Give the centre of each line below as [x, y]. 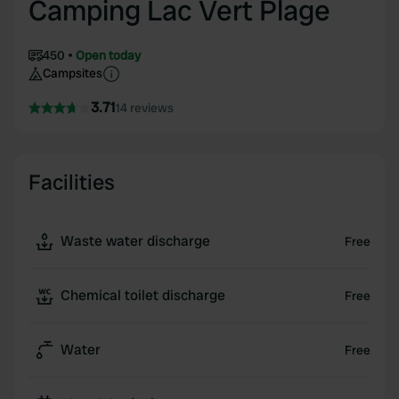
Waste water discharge [135, 241]
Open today [108, 55]
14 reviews [145, 108]
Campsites [73, 73]
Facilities [72, 182]
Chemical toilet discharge [143, 295]
